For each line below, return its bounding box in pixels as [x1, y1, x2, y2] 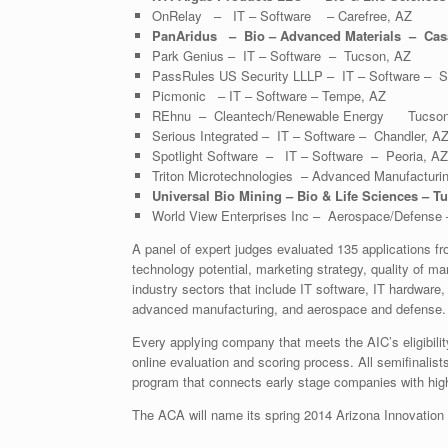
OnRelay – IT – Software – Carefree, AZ [151, 5, 412, 25]
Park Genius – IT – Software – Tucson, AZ [151, 45, 411, 65]
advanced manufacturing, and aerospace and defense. [132, 298, 446, 318]
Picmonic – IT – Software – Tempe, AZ [151, 85, 386, 105]
